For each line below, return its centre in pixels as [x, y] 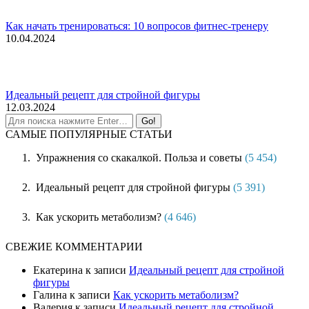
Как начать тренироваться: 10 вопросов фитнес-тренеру [137, 26]
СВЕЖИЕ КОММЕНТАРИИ [74, 247]
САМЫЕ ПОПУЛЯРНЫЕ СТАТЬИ [89, 134]
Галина [50, 295]
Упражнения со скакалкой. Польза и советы [139, 158]
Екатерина [58, 270]
